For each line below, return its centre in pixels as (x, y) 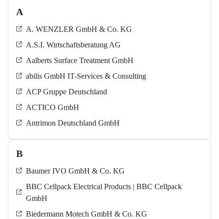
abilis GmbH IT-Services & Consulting (86, 76)
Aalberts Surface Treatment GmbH (80, 61)
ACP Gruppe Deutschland (66, 92)
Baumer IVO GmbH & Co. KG (75, 171)
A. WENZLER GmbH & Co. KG (79, 29)
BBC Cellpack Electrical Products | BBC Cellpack (104, 187)
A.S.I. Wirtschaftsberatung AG (73, 45)
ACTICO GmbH (53, 108)
